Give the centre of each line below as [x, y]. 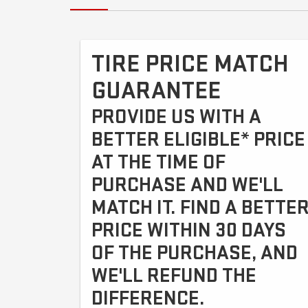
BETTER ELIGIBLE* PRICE [198, 140]
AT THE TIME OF [158, 163]
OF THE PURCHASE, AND [195, 253]
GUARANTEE [156, 91]
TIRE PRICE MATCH [190, 65]
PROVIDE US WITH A [176, 117]
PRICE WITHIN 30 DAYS [189, 231]
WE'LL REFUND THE [174, 276]
